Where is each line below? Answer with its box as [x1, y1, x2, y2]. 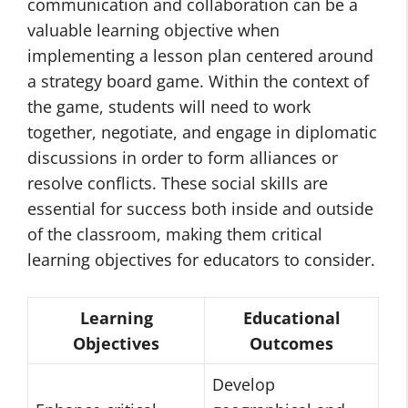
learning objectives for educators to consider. [27, 249, 375, 270]
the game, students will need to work [27, 96, 311, 117]
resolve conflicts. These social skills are [27, 172, 328, 194]
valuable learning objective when [27, 19, 280, 41]
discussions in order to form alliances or [27, 147, 338, 168]
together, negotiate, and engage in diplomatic [27, 121, 377, 143]
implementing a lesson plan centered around [27, 45, 373, 66]
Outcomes [250, 332, 333, 354]
